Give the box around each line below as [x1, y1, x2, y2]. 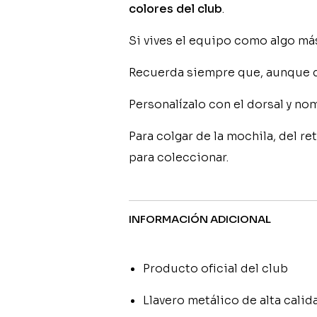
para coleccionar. [129, 150, 229, 165]
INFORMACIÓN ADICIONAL [129, 212, 271, 226]
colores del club [129, 1, 222, 16]
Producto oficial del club [143, 261, 288, 276]
